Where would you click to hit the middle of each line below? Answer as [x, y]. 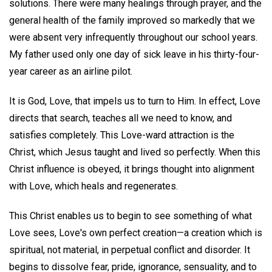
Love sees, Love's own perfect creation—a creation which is [136, 233]
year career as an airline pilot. [71, 72]
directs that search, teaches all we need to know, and [121, 118]
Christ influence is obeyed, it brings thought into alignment [132, 169]
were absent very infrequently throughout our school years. [133, 38]
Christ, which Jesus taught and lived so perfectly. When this [135, 152]
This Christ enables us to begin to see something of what [131, 216]
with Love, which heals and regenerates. [93, 186]
